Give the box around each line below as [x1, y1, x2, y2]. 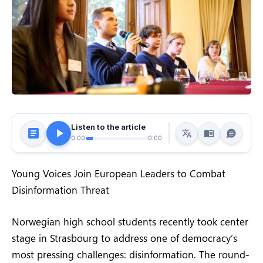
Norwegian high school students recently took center [12, 215, 248, 228]
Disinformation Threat [12, 183, 109, 197]
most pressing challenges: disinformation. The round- [12, 248, 249, 261]
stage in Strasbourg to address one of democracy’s [12, 231, 237, 245]
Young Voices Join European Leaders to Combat [12, 167, 225, 180]
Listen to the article [71, 122, 146, 131]
